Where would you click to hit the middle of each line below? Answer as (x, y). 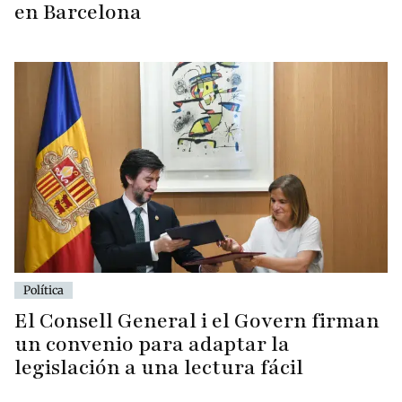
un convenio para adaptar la (152, 344)
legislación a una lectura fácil (159, 367)
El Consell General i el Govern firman (197, 320)
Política (44, 289)
